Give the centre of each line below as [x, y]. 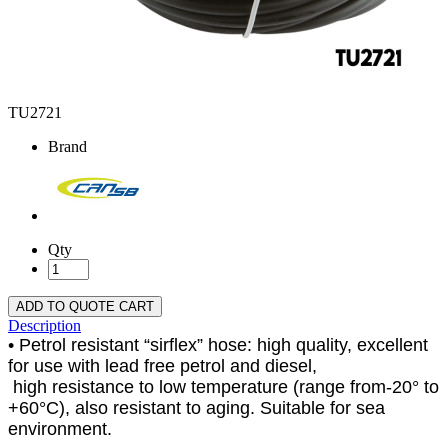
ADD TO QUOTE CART [85, 307]
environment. [60, 429]
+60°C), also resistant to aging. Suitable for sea [196, 408]
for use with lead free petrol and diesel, [165, 366]
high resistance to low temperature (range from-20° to [223, 387]
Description [44, 326]
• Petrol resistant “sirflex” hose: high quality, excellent [218, 345]
